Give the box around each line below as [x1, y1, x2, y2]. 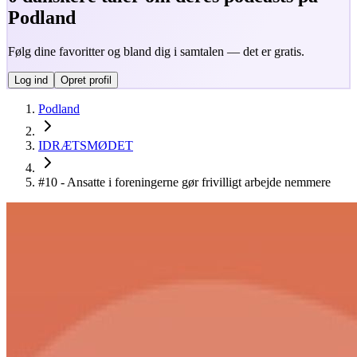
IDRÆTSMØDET [38, 139, 133, 153]
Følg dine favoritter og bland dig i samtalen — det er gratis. [7, 44, 304, 58]
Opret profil [60, 73, 112, 86]
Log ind [14, 73, 48, 86]
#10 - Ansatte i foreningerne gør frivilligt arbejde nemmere [38, 175, 331, 190]
